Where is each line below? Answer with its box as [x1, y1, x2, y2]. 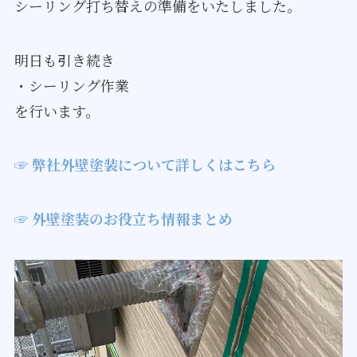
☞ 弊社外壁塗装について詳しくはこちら [14, 154, 276, 175]
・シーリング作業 [14, 74, 129, 96]
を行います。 [14, 100, 100, 121]
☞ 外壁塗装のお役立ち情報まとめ [14, 208, 233, 229]
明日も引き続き [14, 49, 115, 70]
